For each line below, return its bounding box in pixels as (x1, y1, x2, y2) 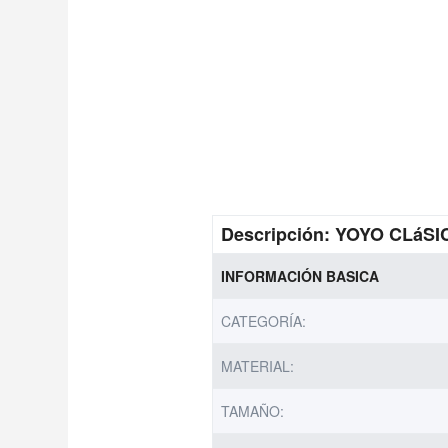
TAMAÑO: (221, 400, 285, 421)
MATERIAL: (221, 355, 295, 376)
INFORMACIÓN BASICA (221, 265, 380, 286)
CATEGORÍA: (221, 310, 307, 331)
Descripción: (221, 220, 336, 247)
